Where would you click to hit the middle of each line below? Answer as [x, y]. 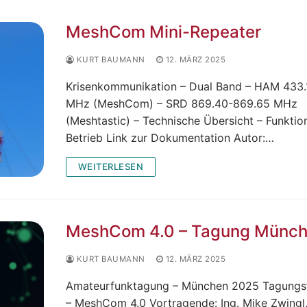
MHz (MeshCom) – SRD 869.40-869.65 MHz [181, 103]
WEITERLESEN [110, 166]
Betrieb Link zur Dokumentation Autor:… [170, 137]
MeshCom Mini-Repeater [163, 32]
